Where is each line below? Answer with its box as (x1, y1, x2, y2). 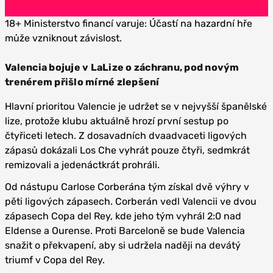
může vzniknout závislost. (5, 32, 122, 44)
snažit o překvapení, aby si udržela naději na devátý (5, 239, 241, 251)
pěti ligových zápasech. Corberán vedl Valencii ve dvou (5, 195, 257, 207)
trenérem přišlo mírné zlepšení (5, 76, 160, 88)
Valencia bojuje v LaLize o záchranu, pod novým (5, 61, 239, 73)
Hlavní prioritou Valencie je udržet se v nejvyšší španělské (5, 100, 267, 112)
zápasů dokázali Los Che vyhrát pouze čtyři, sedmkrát (5, 144, 250, 156)
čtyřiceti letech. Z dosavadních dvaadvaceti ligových (5, 129, 247, 141)
